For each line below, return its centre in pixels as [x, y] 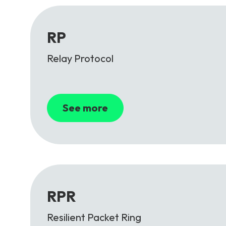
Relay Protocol [80, 59]
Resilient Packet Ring [94, 217]
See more [85, 108]
